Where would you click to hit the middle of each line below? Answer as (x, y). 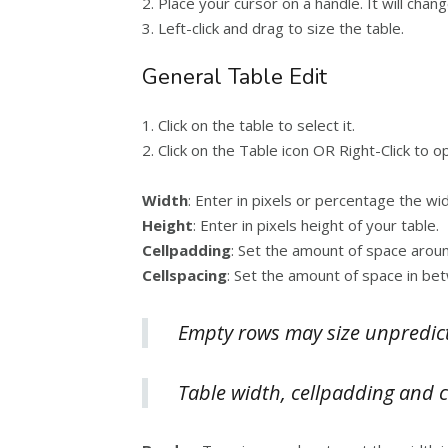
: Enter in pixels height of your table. (316, 225)
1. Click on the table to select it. (248, 125)
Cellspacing (184, 275)
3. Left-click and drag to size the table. (273, 28)
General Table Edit (234, 77)
